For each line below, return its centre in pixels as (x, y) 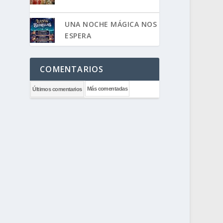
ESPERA (78, 35)
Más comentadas (107, 88)
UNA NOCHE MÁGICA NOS (111, 24)
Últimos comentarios (57, 89)
